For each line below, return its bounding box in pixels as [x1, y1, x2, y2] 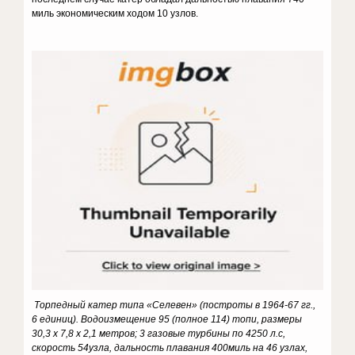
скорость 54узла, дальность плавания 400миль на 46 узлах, [32, 342, 308, 353]
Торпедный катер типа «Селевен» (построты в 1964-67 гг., [32, 300, 316, 311]
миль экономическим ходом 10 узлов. [32, 8, 199, 19]
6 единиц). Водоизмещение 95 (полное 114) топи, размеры [32, 314, 303, 325]
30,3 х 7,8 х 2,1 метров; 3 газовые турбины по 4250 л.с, [32, 328, 286, 339]
